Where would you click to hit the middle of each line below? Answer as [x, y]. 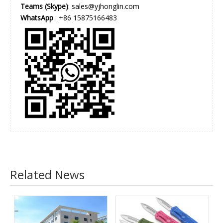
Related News [47, 174]
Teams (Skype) [44, 6]
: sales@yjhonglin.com [104, 6]
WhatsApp [37, 18]
